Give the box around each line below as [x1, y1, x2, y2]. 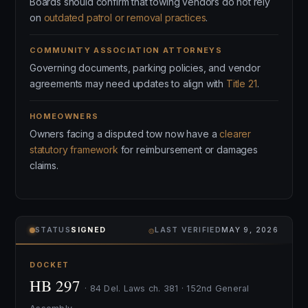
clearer [219, 128, 252, 140]
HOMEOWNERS [30, 111, 99, 121]
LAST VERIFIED [155, 225, 221, 234]
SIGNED [71, 225, 107, 234]
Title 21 [225, 78, 257, 89]
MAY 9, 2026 [221, 225, 278, 234]
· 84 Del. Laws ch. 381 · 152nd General [85, 283, 250, 294]
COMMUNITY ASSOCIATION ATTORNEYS [30, 45, 222, 55]
